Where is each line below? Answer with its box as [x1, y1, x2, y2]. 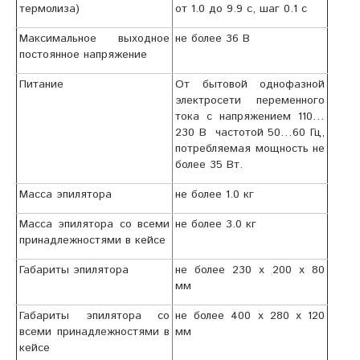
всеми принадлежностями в [19, 324, 170, 341]
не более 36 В [175, 31, 251, 47]
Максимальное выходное [19, 31, 170, 47]
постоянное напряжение [19, 47, 148, 63]
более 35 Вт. [175, 157, 243, 174]
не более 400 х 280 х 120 [175, 308, 325, 325]
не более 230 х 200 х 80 [175, 262, 325, 279]
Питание [19, 76, 64, 93]
